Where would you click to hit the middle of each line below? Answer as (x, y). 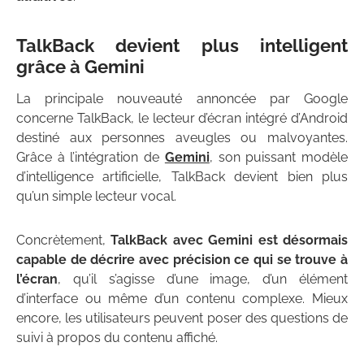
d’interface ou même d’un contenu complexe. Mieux (182, 298)
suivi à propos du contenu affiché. (117, 337)
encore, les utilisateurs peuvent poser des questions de (182, 318)
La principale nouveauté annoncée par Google (182, 98)
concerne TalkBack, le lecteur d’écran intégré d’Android (182, 118)
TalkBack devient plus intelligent (182, 45)
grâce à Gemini (80, 66)
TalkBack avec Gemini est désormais (230, 240)
